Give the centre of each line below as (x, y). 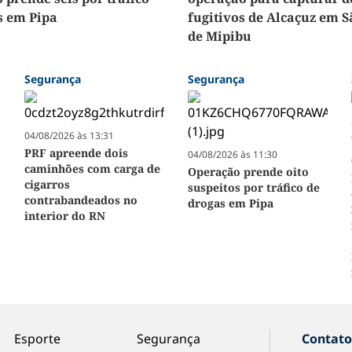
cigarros (47, 185)
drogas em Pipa (230, 203)
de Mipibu (219, 37)
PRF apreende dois (76, 153)
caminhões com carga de (92, 169)
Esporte (37, 339)
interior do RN (64, 216)
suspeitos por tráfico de (253, 188)
